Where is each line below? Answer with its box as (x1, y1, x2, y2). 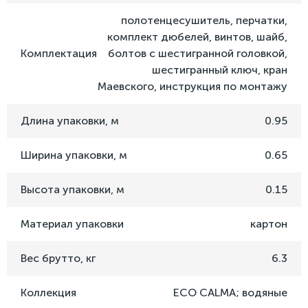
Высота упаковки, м (21, 183, 124, 197)
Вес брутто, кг (21, 252, 96, 265)
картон (250, 217, 287, 231)
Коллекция (21, 286, 76, 300)
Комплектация (21, 47, 97, 60)
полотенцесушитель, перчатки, (121, 14, 287, 27)
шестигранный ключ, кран (152, 63, 287, 77)
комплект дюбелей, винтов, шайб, (107, 30, 287, 44)
